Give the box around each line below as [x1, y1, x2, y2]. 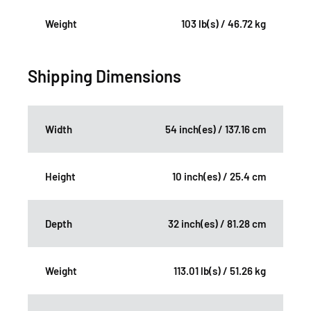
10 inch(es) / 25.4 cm [172, 170, 266, 183]
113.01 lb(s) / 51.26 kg [174, 264, 266, 278]
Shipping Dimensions [28, 66, 181, 87]
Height [45, 170, 76, 183]
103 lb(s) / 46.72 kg [181, 17, 266, 31]
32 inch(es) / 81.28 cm [168, 217, 266, 230]
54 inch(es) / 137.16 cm [165, 123, 266, 136]
